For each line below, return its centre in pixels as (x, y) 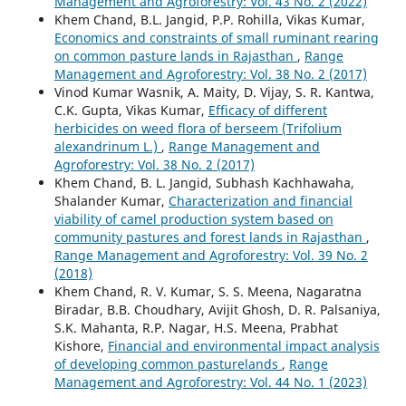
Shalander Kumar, (111, 200)
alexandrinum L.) (107, 146)
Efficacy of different (267, 110)
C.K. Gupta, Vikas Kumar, (131, 110)
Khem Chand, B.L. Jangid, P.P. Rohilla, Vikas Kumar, (209, 19)
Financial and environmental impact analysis (243, 345)
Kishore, (81, 345)
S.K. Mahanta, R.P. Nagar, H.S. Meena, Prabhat (196, 327)
